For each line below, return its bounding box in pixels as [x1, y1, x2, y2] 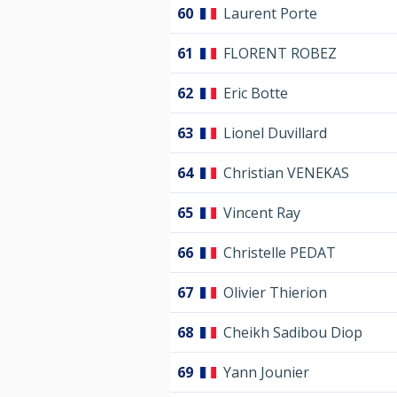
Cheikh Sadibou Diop [223, 323, 362, 343]
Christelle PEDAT [223, 243, 336, 263]
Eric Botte [223, 83, 288, 104]
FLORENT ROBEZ [223, 43, 337, 64]
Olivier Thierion [223, 283, 327, 303]
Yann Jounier [223, 362, 309, 383]
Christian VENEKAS [223, 163, 349, 183]
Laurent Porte [223, 4, 317, 24]
